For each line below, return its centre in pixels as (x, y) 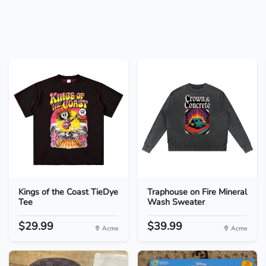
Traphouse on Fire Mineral (197, 192)
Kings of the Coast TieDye (68, 192)
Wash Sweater (176, 202)
